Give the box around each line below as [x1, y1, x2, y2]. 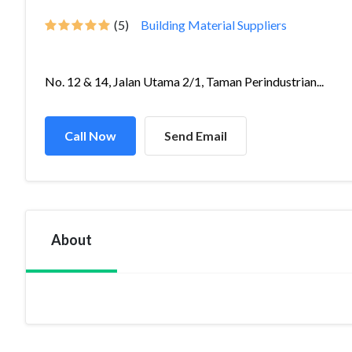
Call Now [64, 128, 116, 143]
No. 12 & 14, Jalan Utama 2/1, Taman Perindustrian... [45, 74, 324, 89]
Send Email [164, 128, 227, 143]
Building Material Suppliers [141, 17, 287, 32]
